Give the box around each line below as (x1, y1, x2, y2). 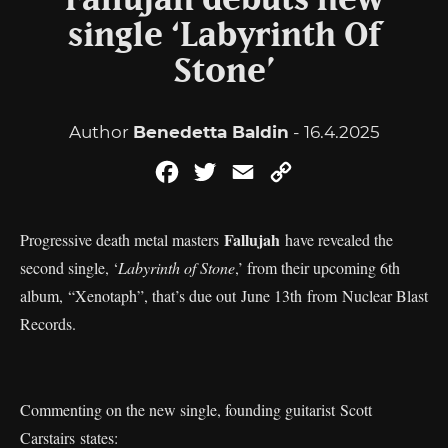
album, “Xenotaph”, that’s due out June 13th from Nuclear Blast (20, 285, 428, 306)
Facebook (182, 162, 261, 181)
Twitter (220, 162, 276, 181)
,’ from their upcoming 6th (235, 257, 400, 278)
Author (68, 122, 133, 142)
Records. (20, 313, 81, 334)
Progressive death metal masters (20, 229, 224, 250)
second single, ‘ (20, 257, 118, 278)
